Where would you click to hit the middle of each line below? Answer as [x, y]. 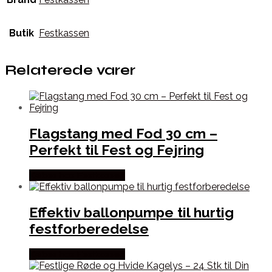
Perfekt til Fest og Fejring [117, 149]
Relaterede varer [70, 70]
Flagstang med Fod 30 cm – [123, 133]
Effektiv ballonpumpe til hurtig [131, 212]
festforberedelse [89, 229]
